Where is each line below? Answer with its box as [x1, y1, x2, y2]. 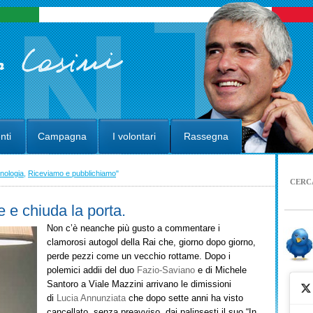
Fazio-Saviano [137, 265, 195, 275]
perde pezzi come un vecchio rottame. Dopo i [47, 251, 231, 261]
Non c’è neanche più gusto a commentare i [47, 223, 220, 233]
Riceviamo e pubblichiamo [28, 169, 116, 177]
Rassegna [184, 131, 228, 142]
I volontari [112, 131, 156, 142]
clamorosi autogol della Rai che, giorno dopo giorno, [47, 237, 256, 247]
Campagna [38, 131, 87, 142]
